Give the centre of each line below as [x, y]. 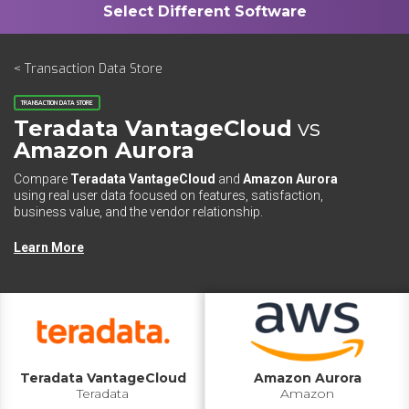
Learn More [49, 247]
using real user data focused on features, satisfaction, [168, 195]
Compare [42, 179]
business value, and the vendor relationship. [138, 212]
